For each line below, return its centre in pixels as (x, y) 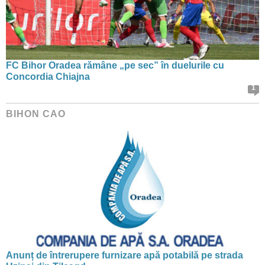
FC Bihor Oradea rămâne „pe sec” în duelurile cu (115, 65)
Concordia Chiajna (48, 76)
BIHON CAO (36, 114)
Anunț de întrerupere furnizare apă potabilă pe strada (125, 255)
